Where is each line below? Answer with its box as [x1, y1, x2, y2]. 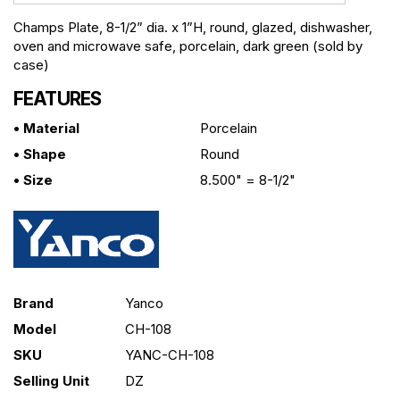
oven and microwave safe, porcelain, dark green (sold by [13, 37, 362, 55]
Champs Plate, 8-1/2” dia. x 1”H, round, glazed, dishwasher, [13, 19, 372, 37]
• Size [13, 171, 53, 189]
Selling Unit [13, 372, 89, 390]
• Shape [13, 146, 66, 163]
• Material [13, 120, 79, 137]
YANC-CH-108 [125, 346, 215, 364]
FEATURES [13, 87, 102, 111]
